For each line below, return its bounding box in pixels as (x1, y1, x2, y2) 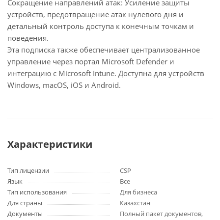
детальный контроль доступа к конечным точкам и (7, 21, 194, 31)
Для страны (7, 198, 42, 207)
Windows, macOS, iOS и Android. (7, 80, 121, 90)
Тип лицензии (7, 166, 49, 175)
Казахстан (120, 198, 150, 207)
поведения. (7, 33, 49, 43)
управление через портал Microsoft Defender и (7, 56, 174, 66)
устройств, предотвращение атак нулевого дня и (7, 9, 184, 19)
